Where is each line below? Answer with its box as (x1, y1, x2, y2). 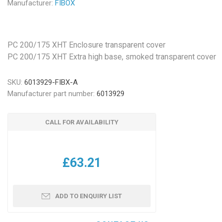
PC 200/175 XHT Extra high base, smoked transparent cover (7, 52, 217, 61)
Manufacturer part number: (7, 89, 95, 98)
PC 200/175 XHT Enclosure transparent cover (7, 40, 166, 50)
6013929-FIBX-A (24, 78, 78, 87)
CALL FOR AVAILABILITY (45, 118, 119, 126)
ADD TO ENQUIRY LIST (55, 192, 122, 200)
